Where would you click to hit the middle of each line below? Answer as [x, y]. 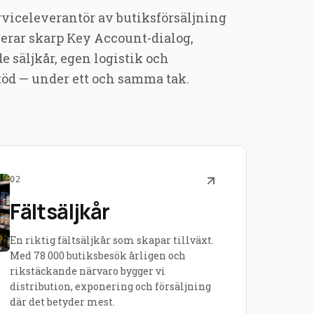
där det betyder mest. [63, 302]
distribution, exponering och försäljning [111, 286]
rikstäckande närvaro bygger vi [88, 271]
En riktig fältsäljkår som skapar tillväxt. [112, 240]
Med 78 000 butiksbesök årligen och [98, 255]
